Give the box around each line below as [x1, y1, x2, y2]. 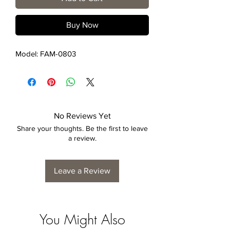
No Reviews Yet [53, 111, 111, 121]
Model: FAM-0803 [15, 49, 76, 59]
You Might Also [39, 210, 125, 229]
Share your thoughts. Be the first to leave [16, 124, 148, 133]
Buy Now [66, 21, 99, 30]
